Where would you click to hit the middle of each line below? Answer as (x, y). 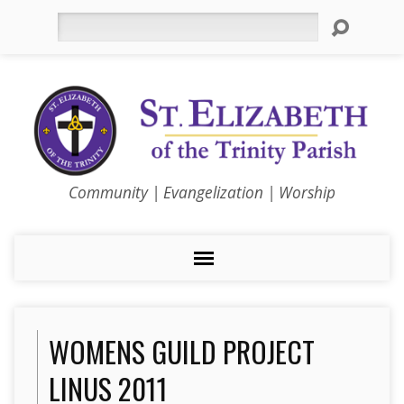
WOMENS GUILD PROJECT (181, 351)
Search (76, 22)
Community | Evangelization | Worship (202, 193)
